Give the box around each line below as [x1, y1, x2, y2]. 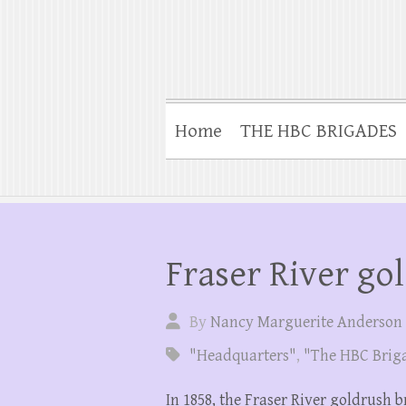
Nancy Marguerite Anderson [210, 313, 402, 332]
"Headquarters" [189, 346, 296, 365]
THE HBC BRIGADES [240, 121, 397, 142]
